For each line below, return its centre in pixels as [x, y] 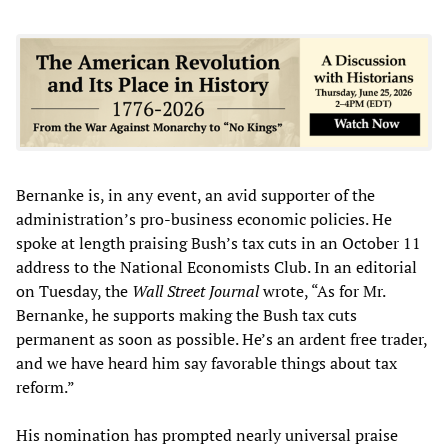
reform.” [45, 386]
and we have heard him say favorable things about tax [206, 362]
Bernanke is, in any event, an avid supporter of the [195, 194]
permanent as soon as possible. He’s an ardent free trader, [221, 338]
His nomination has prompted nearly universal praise [207, 434]
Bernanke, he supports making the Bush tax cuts [186, 314]
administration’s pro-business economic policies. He [204, 218]
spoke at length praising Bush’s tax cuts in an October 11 [218, 242]
